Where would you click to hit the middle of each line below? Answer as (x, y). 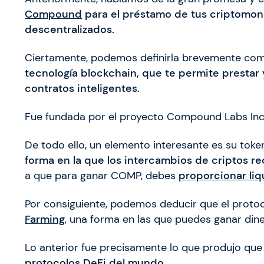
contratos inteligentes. (82, 89)
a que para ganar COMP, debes (102, 176)
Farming (45, 220)
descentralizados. (71, 30)
